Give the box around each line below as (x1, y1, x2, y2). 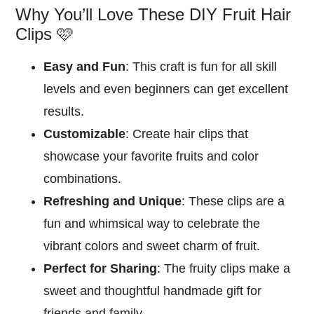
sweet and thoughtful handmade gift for (43, 283, 262, 298)
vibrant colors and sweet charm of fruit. (43, 238, 261, 253)
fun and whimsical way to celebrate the (43, 216, 261, 231)
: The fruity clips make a (157, 261, 291, 275)
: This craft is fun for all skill (125, 59, 278, 74)
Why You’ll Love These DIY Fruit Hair (15, 4, 292, 24)
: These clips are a (182, 193, 285, 208)
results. (43, 104, 85, 118)
